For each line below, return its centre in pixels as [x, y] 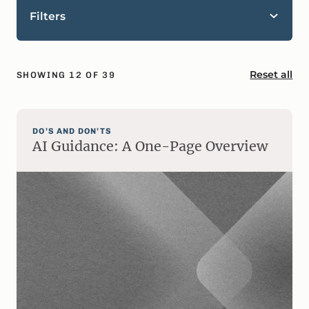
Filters [48, 16]
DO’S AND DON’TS [72, 131]
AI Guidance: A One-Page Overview [150, 146]
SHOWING [43, 74]
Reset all [271, 74]
